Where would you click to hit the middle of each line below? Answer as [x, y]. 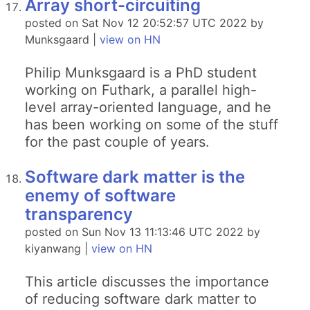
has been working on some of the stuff [152, 125]
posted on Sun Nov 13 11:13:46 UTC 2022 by [143, 232]
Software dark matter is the [135, 177]
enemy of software [100, 195]
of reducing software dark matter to [141, 299]
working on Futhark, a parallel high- [141, 90]
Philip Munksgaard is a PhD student [141, 73]
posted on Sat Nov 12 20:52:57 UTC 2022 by [144, 23]
